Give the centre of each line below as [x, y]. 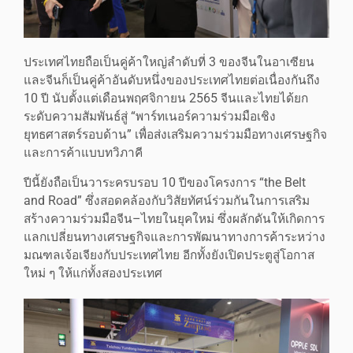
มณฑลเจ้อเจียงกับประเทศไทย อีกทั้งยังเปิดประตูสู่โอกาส [169, 256]
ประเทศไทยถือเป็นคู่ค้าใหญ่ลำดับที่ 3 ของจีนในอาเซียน [169, 63]
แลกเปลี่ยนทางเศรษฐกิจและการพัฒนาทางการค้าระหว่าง [175, 238]
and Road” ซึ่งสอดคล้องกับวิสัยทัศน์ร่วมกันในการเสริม [167, 201]
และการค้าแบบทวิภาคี [83, 153]
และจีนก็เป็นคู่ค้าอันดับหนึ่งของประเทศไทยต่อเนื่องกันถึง [172, 81]
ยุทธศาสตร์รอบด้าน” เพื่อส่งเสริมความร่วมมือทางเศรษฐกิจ [175, 135]
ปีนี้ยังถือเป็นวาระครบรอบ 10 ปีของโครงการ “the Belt [165, 183]
